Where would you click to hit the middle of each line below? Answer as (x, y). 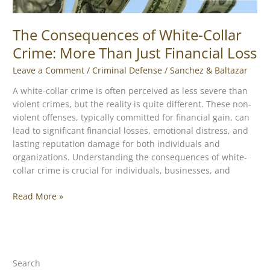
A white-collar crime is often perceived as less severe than (130, 91)
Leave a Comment (49, 71)
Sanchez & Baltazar (209, 71)
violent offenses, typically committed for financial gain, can (131, 118)
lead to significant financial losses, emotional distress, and (131, 131)
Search (27, 263)
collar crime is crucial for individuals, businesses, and (122, 171)
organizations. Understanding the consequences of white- (130, 157)
